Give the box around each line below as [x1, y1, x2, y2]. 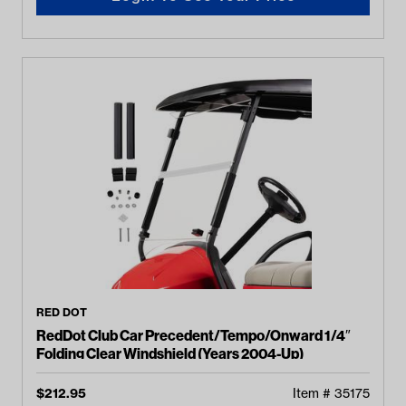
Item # [293, 385, 334, 401]
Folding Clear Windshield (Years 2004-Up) [36, 344, 304, 362]
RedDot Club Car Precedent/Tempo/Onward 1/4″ [36, 326, 351, 344]
